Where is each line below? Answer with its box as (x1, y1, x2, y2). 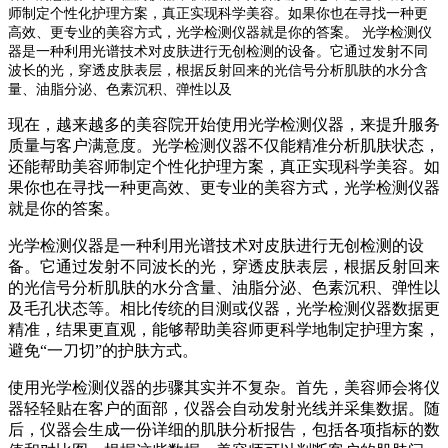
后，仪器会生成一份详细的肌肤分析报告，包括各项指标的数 (8, 420, 440, 438)
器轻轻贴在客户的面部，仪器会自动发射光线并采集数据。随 (8, 399, 440, 417)
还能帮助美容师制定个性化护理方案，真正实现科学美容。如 (8, 157, 440, 175)
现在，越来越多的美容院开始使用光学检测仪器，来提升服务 (8, 115, 440, 133)
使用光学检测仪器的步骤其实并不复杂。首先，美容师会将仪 (8, 378, 440, 396)
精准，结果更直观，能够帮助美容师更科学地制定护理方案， (8, 320, 440, 338)
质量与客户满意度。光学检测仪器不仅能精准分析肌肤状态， (8, 136, 440, 154)
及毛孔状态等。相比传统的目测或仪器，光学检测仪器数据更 (8, 299, 440, 317)
